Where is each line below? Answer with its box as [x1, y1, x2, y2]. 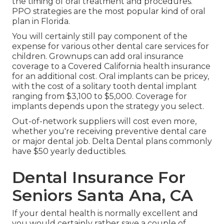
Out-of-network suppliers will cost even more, [12, 116, 196, 126]
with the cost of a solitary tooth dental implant [12, 81, 197, 91]
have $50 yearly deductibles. [12, 146, 126, 156]
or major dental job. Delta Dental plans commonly [12, 136, 212, 146]
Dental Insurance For [12, 167, 185, 187]
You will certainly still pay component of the [12, 31, 187, 41]
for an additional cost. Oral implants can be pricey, [12, 71, 209, 81]
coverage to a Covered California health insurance [12, 61, 210, 71]
